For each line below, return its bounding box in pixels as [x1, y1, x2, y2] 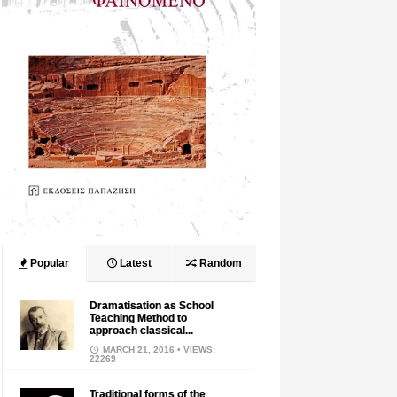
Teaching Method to [89, 312, 187, 325]
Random [196, 257, 242, 270]
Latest [117, 257, 152, 270]
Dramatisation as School [89, 300, 214, 313]
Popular [27, 257, 69, 270]
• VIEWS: [176, 345, 215, 355]
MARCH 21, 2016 [99, 345, 177, 355]
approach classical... [89, 324, 193, 338]
